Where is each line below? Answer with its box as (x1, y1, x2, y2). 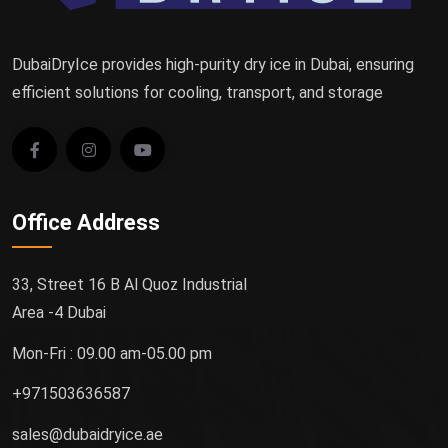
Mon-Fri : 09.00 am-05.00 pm (12, 343, 212, 363)
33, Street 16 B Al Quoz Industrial (12, 274, 247, 294)
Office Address (12, 209, 160, 235)
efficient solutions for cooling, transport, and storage (12, 82, 383, 102)
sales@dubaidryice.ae (12, 425, 163, 445)
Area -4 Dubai (12, 302, 106, 322)
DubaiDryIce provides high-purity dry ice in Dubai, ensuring (12, 54, 414, 74)
